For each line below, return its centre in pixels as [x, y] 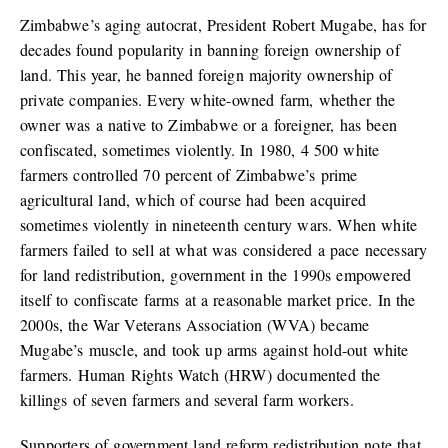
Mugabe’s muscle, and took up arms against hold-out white [214, 350]
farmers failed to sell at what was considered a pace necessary [224, 250]
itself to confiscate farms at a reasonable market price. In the [218, 300]
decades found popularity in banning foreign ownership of [210, 50]
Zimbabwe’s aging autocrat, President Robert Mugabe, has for [223, 25]
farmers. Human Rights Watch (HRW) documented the [200, 375]
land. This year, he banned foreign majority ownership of [206, 75]
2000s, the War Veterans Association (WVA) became [195, 325]
